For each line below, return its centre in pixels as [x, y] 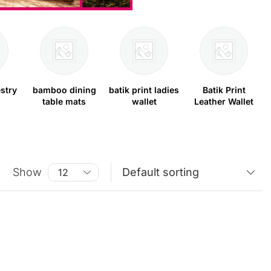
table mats [64, 101]
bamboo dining [64, 90]
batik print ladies [144, 90]
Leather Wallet [224, 101]
